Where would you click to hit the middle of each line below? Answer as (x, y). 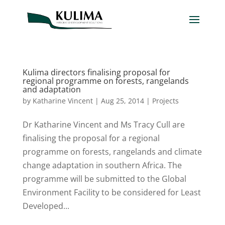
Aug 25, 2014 (122, 101)
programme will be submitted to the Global (104, 179)
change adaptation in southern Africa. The (102, 165)
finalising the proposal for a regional (91, 138)
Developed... (46, 206)
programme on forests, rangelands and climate (112, 152)
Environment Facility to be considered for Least (111, 192)
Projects (165, 101)
